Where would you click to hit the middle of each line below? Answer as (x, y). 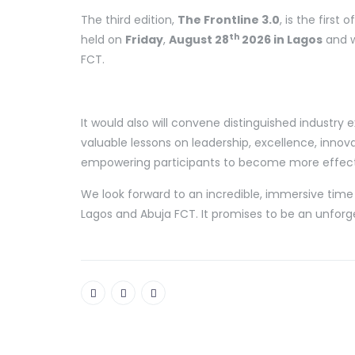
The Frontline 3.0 (229, 20)
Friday (144, 40)
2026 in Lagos (281, 40)
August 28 (199, 40)
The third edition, (129, 20)
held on (103, 40)
